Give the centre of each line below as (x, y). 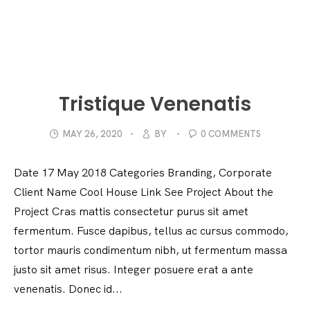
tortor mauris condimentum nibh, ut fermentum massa (151, 250)
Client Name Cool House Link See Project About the (144, 192)
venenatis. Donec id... (68, 289)
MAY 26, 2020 (92, 134)
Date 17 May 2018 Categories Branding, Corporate (143, 173)
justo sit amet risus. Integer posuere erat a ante (134, 270)
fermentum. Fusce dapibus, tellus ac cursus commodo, (151, 231)
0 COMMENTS (231, 134)
